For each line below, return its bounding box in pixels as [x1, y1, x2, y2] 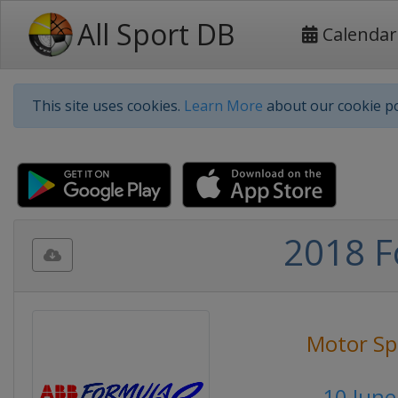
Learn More [184, 96, 263, 115]
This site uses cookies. [32, 96, 184, 115]
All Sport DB [77, 15, 235, 53]
